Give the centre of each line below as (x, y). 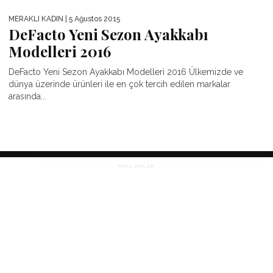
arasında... (27, 97)
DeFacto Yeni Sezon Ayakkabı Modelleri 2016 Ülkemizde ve (126, 72)
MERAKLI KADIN (36, 19)
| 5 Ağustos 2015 (92, 19)
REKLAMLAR (136, 166)
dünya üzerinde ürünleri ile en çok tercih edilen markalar (119, 84)
